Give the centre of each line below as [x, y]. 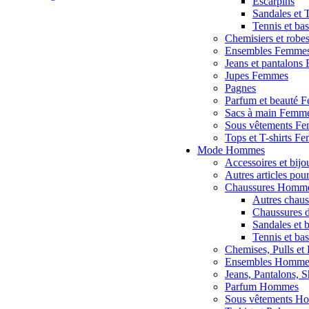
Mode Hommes [231, 150]
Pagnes [240, 88]
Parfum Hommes [262, 287]
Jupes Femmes [257, 76]
